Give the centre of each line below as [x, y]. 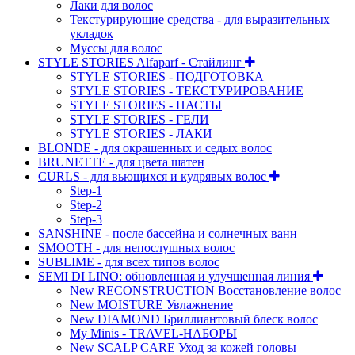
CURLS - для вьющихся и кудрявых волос [154, 176]
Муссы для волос [116, 48]
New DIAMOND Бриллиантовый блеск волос [194, 319]
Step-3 [86, 219]
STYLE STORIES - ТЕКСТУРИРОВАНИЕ [187, 90]
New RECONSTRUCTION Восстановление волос [205, 290]
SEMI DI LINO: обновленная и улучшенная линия [176, 276]
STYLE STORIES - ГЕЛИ [139, 119]
